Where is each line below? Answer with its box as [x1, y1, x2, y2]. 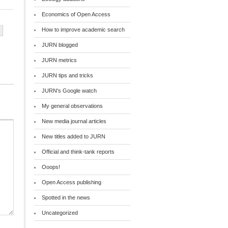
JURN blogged [42, 41, 78, 48]
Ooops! [42, 163, 61, 170]
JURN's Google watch [42, 87, 97, 94]
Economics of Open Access [42, 11, 111, 17]
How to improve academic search [42, 26, 125, 33]
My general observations [42, 102, 103, 109]
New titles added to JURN [42, 133, 106, 139]
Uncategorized [42, 209, 78, 216]
